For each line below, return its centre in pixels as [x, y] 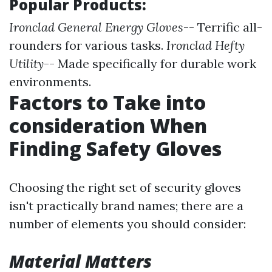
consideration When [108, 125]
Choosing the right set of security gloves [125, 187]
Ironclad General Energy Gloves [96, 27]
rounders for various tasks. [88, 45]
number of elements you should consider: [127, 224]
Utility [26, 63]
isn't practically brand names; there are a [126, 206]
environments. [50, 82]
